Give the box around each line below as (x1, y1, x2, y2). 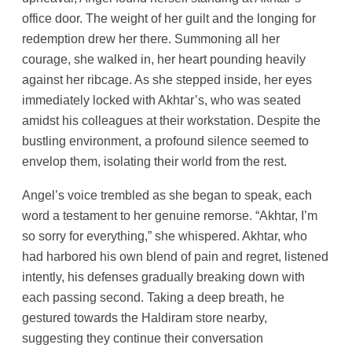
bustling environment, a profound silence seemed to (22, 134, 309, 148)
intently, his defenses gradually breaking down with (22, 269, 305, 284)
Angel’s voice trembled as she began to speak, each (22, 187, 312, 202)
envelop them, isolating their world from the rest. (22, 154, 287, 169)
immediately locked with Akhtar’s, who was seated (22, 93, 301, 108)
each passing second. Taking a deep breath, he (22, 289, 284, 304)
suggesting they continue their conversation (22, 330, 263, 345)
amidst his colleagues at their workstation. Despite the (22, 113, 321, 128)
